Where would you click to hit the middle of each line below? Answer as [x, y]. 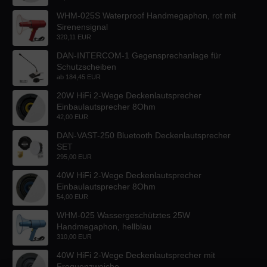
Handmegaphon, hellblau [104, 226]
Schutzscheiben [86, 66]
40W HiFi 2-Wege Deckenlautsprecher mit [136, 255]
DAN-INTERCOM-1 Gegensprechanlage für [139, 55]
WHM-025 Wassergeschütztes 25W [123, 215]
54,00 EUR [72, 196]
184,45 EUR [83, 77]
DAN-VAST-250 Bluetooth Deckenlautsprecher [144, 135]
